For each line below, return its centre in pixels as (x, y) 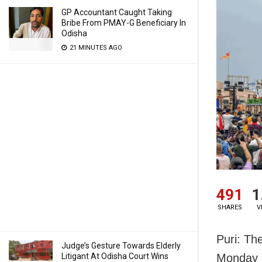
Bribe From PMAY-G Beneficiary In (124, 23)
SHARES (230, 208)
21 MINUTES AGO (95, 48)
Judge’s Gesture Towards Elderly (121, 246)
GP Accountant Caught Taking (117, 12)
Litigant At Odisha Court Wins (115, 256)
